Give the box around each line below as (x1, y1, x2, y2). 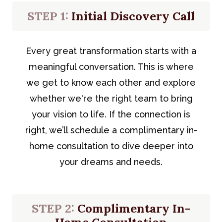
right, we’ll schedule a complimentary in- (25, 124, 197, 135)
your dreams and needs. (59, 156, 163, 167)
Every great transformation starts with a (26, 45, 196, 56)
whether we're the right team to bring (29, 93, 193, 104)
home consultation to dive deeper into (29, 140, 193, 151)
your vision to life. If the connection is (32, 109, 190, 119)
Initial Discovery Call (68, 8, 195, 24)
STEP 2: (32, 200, 74, 216)
